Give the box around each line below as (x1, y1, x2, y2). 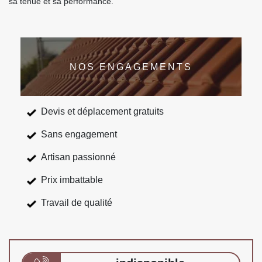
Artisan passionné (41, 152, 116, 162)
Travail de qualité (41, 198, 112, 208)
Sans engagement (41, 129, 117, 139)
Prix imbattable (41, 175, 103, 185)
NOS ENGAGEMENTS (70, 61, 192, 72)
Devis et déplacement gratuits (41, 106, 164, 116)
